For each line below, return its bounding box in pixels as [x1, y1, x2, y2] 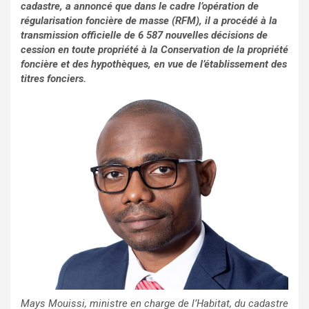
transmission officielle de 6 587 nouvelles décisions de [21, 29, 268, 42]
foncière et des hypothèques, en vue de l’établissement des [21, 58, 287, 71]
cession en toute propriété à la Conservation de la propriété [21, 43, 288, 57]
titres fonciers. [21, 72, 86, 86]
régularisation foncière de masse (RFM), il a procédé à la [21, 14, 277, 28]
